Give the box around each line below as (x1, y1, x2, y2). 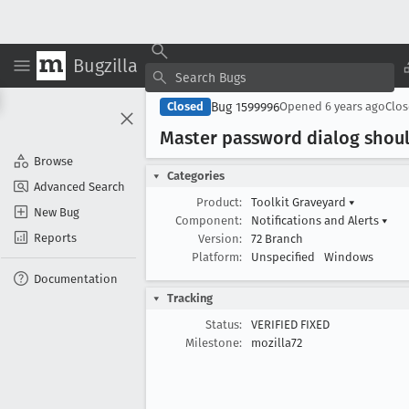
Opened (279, 100, 325, 113)
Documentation (34, 271, 118, 286)
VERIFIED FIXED (251, 318, 330, 331)
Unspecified (251, 250, 315, 264)
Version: (198, 232, 242, 246)
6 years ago (325, 100, 385, 113)
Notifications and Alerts (251, 214, 382, 227)
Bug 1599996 (211, 99, 279, 115)
